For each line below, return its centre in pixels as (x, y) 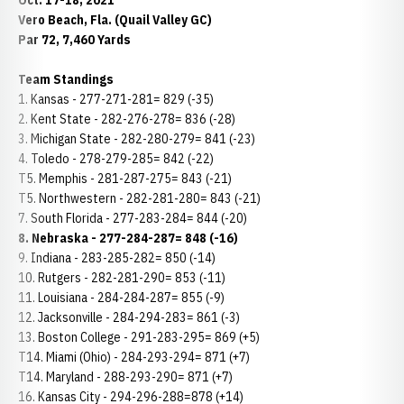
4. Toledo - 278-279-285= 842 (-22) (116, 159)
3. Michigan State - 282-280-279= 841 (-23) (137, 139)
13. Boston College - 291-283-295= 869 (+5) (139, 337)
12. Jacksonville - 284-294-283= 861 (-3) (129, 317)
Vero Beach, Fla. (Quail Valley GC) (115, 20)
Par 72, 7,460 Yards (74, 40)
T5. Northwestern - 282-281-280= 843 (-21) (139, 198)
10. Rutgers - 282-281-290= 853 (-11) (122, 278)
